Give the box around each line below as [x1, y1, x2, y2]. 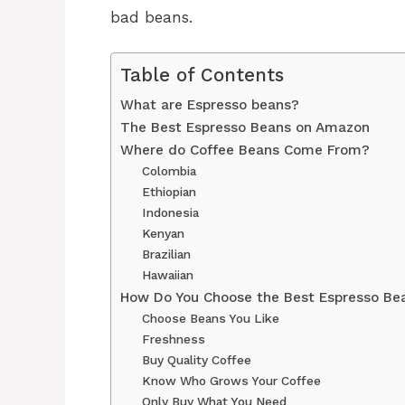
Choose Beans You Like [142, 310, 280, 325]
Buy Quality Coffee [142, 352, 252, 367]
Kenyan [142, 225, 185, 240]
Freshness [142, 331, 206, 346]
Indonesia [142, 204, 200, 220]
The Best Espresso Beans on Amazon [120, 118, 370, 136]
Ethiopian [142, 184, 197, 199]
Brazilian [142, 246, 192, 261]
